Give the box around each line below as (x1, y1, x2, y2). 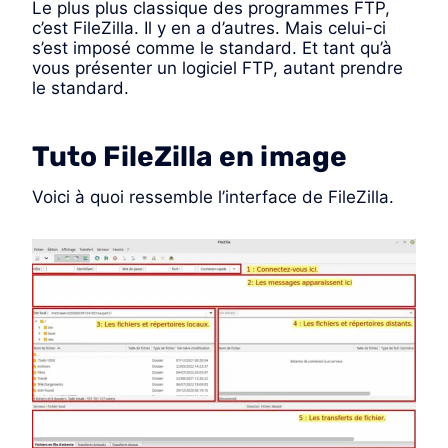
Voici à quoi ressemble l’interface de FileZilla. (32, 187, 394, 208)
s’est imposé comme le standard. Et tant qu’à (32, 38, 392, 59)
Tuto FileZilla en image (32, 140, 347, 174)
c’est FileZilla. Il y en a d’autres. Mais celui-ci (32, 18, 386, 39)
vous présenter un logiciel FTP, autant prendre (32, 58, 403, 79)
